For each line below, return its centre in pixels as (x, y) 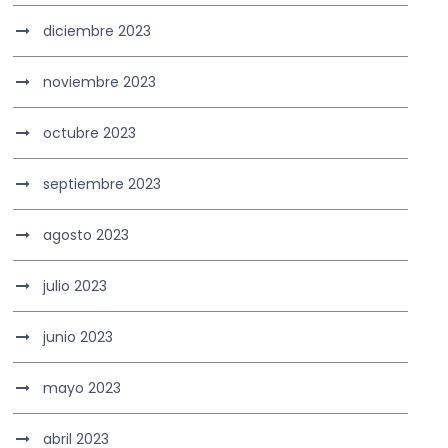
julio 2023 (75, 286)
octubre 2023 (90, 133)
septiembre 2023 (102, 184)
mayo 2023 (82, 388)
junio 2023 (78, 337)
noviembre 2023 (100, 82)
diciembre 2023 (97, 31)
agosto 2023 (86, 235)
